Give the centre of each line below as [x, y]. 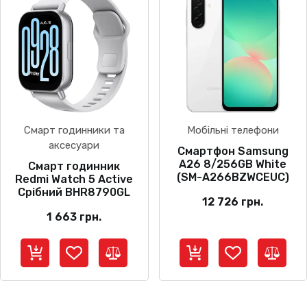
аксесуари [74, 146]
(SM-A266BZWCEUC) [233, 177]
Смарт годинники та [74, 131]
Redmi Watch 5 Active [74, 180]
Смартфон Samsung [233, 151]
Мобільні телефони [233, 131]
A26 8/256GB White [233, 164]
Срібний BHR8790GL [74, 193]
